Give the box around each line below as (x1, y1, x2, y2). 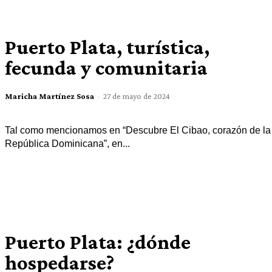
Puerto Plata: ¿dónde (4, 231, 191, 254)
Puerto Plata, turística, (4, 35, 209, 58)
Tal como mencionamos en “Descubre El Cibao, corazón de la (4, 124, 271, 135)
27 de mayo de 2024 (103, 90, 170, 101)
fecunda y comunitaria (4, 56, 208, 79)
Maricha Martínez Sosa (4, 90, 94, 101)
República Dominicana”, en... (4, 138, 130, 149)
